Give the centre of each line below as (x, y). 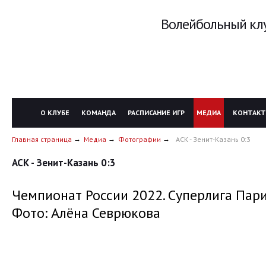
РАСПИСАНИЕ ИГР (156, 113)
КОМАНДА (99, 113)
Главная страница (42, 139)
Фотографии (140, 139)
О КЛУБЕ (55, 113)
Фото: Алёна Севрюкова (86, 213)
